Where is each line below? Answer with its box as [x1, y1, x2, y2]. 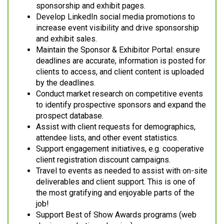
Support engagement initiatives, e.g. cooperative [36, 144, 204, 154]
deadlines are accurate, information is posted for [36, 56, 205, 66]
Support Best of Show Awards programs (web [36, 210, 196, 220]
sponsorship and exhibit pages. [36, 1, 145, 11]
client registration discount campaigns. [36, 155, 170, 165]
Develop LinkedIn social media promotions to [36, 12, 195, 22]
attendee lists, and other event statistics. [36, 133, 178, 143]
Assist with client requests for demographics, [36, 122, 195, 132]
